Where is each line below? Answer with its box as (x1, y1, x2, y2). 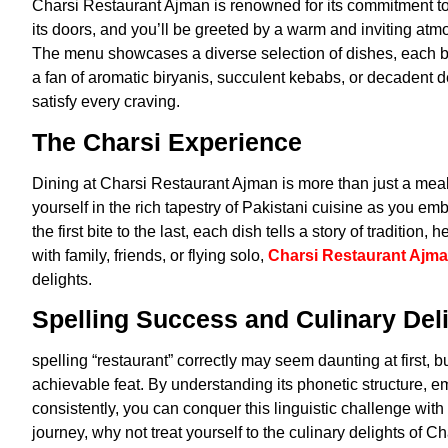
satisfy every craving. (32, 93, 180, 111)
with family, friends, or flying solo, (32, 246, 268, 264)
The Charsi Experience (32, 127, 302, 156)
